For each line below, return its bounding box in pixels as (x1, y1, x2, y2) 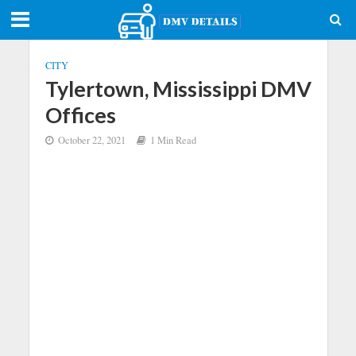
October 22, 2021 (57, 133, 126, 147)
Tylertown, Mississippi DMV (44, 75, 311, 102)
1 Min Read (149, 133, 196, 147)
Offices (44, 102, 116, 128)
